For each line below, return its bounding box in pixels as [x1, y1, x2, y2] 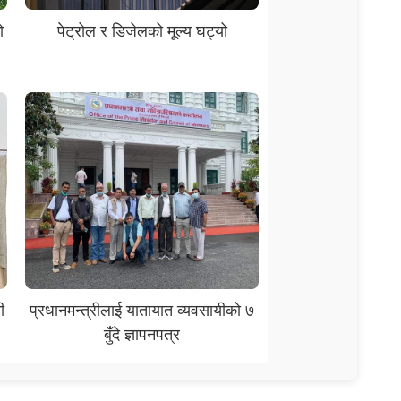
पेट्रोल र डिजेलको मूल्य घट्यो [56, 21, 227, 40]
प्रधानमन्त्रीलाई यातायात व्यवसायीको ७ [30, 300, 254, 320]
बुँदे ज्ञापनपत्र [104, 324, 180, 344]
